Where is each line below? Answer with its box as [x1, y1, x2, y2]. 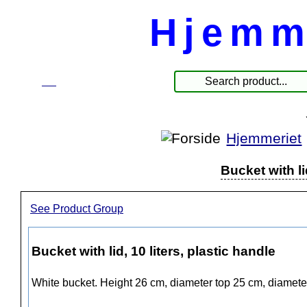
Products [56, 73, 110, 88]
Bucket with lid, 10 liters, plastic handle [32, 243, 275, 258]
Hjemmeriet [226, 130, 302, 147]
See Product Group [30, 203, 123, 215]
